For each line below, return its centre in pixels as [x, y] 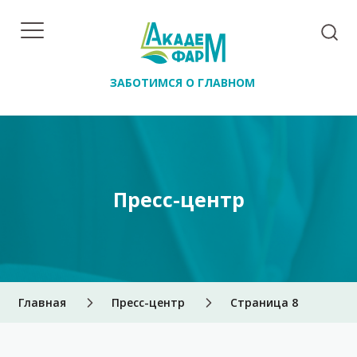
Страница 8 [264, 302]
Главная [42, 302]
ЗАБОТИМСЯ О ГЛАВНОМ [182, 82]
